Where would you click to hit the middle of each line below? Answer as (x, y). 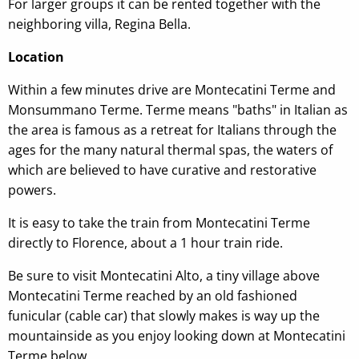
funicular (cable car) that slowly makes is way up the (164, 315)
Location (36, 56)
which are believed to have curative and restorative (162, 169)
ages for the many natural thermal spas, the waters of (170, 149)
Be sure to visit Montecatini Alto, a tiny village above (164, 275)
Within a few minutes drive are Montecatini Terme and (172, 89)
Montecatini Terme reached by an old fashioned (153, 295)
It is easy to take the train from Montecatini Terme (159, 222)
